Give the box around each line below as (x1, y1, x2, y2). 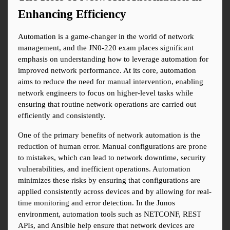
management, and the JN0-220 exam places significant (18, 44, 194, 52)
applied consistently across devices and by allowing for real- (18, 187, 212, 196)
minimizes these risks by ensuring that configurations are (18, 176, 200, 185)
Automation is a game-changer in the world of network (18, 32, 194, 41)
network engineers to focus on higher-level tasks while (18, 89, 193, 98)
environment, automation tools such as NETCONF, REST (18, 210, 201, 219)
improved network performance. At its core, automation (18, 66, 196, 75)
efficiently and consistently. (18, 111, 106, 120)
